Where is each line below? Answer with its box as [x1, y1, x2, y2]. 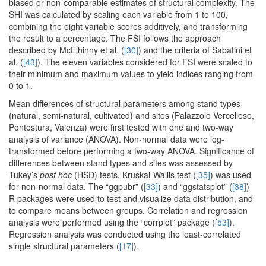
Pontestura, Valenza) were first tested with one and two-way [9, 121, 233, 133]
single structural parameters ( [9, 239, 119, 252]
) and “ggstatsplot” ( [158, 180, 232, 192]
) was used [210, 168, 251, 180]
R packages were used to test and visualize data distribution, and [9, 192, 253, 204]
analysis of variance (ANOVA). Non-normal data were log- [9, 132, 224, 145]
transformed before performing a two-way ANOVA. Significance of [9, 144, 254, 157]
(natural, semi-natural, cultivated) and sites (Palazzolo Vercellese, [9, 109, 254, 121]
